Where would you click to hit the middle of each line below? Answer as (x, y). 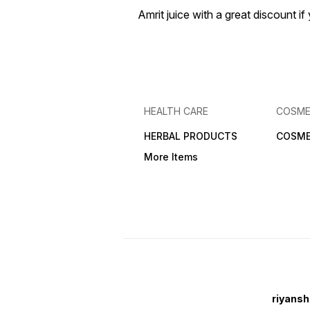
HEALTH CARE (176, 111)
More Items (171, 157)
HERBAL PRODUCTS (190, 136)
